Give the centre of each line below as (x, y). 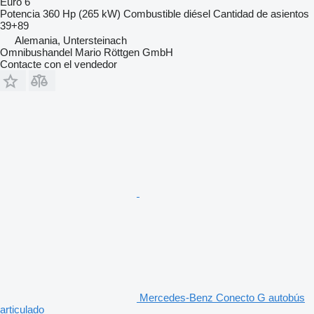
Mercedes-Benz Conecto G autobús (222, 297)
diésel (197, 13)
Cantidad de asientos (261, 13)
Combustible (152, 13)
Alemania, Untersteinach (71, 40)
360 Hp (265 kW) (82, 13)
